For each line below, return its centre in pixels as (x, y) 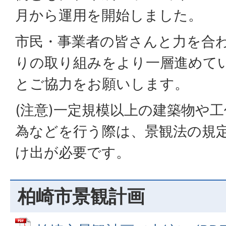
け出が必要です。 (73, 152)
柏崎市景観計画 (81, 196)
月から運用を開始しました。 (109, 15)
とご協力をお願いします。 (102, 84)
